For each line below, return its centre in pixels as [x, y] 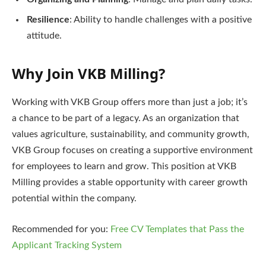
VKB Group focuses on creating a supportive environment [132, 151]
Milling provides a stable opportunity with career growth [130, 183]
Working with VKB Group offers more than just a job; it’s [130, 102]
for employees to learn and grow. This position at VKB [124, 167]
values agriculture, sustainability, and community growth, [131, 134]
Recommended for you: [61, 229]
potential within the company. [74, 199]
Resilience [48, 20]
